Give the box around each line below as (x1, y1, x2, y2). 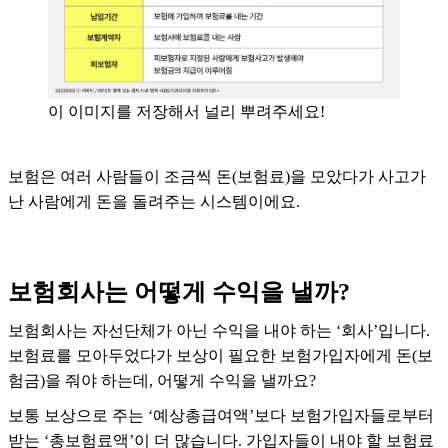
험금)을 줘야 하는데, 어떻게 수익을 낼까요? (8, 372, 320, 390)
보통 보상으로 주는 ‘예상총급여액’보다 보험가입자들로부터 (8, 407, 434, 425)
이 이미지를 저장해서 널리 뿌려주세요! (48, 103, 325, 121)
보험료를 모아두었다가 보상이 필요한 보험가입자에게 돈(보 (8, 347, 433, 365)
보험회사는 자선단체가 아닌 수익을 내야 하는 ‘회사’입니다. (8, 322, 430, 340)
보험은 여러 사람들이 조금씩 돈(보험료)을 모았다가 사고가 (8, 168, 426, 186)
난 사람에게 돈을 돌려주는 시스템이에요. (8, 193, 304, 211)
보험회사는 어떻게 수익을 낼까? (8, 279, 350, 306)
